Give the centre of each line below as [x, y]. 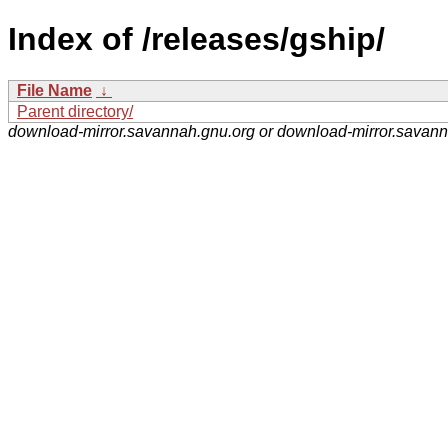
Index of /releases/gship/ [196, 39]
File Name [54, 90]
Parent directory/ [75, 111]
